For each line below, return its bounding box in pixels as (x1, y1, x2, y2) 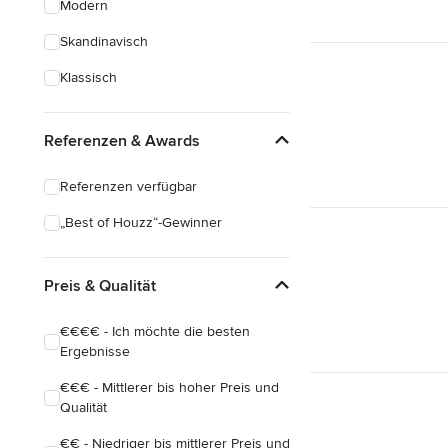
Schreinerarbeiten (60, 22, 171, 39)
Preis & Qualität (44, 275, 156, 296)
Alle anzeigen (44, 102, 129, 119)
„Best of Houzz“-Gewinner (60, 214, 222, 231)
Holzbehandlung (60, 58, 162, 75)
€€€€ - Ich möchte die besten (60, 323, 250, 340)
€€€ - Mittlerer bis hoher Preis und (60, 379, 279, 396)
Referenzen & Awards (44, 130, 200, 151)
